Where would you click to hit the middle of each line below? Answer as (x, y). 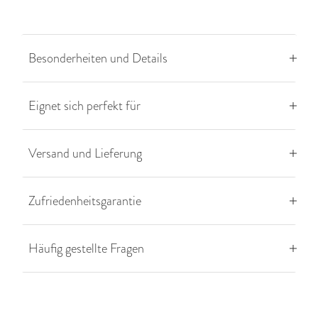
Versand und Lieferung (85, 153)
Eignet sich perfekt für (84, 106)
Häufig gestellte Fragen (86, 248)
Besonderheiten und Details (98, 58)
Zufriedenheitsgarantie (85, 201)
